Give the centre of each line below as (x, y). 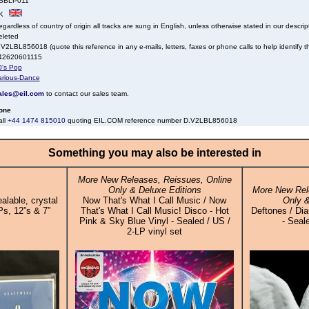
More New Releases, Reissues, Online (154, 180)
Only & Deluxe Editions (154, 190)
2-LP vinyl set (154, 231)
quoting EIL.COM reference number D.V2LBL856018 (151, 120)
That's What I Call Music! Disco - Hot (154, 211)
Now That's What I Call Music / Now (154, 200)
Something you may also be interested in (154, 153)
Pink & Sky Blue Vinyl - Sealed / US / (154, 221)
